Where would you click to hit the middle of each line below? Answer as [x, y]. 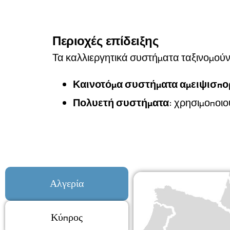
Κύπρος [67, 217]
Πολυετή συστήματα [121, 103]
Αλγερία [67, 183]
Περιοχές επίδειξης [106, 41]
